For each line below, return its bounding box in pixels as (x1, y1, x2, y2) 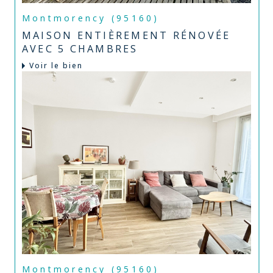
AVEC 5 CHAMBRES (22, 42, 138, 56)
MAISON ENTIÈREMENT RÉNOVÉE (22, 29, 231, 43)
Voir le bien (29, 60, 83, 71)
